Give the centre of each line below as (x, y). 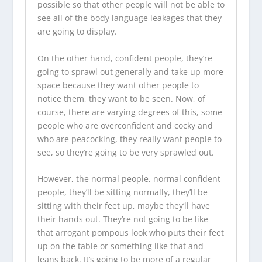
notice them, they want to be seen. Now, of (121, 98)
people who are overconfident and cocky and (125, 125)
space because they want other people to (118, 85)
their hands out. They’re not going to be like (123, 219)
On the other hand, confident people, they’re (125, 58)
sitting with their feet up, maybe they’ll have (123, 206)
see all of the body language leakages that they (129, 18)
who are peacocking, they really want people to (129, 139)
